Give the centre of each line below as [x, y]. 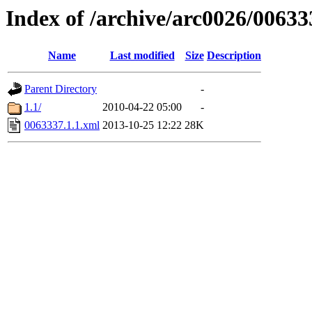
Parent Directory [61, 89]
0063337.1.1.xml [62, 125]
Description [234, 56]
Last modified [142, 56]
